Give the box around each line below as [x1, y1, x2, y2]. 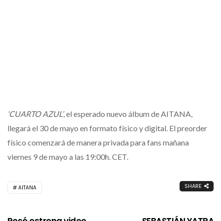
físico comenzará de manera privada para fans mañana [7, 137, 189, 147]
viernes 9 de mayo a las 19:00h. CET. [7, 151, 128, 161]
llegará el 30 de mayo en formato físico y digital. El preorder [7, 123, 207, 133]
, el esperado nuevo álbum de [63, 109, 161, 118]
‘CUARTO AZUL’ [7, 109, 63, 118]
